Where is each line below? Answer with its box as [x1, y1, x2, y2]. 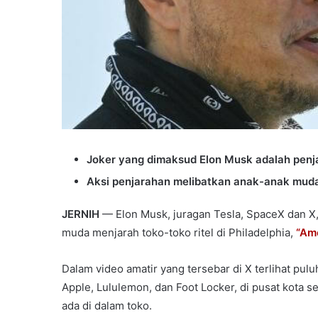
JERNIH [62, 207, 99, 221]
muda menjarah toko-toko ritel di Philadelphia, [62, 225, 296, 239]
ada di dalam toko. [62, 298, 152, 312]
